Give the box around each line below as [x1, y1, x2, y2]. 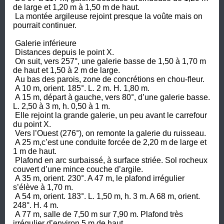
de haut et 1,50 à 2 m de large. [13, 65, 122, 74]
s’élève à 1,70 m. [13, 182, 73, 191]
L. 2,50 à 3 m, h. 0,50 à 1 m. [13, 101, 112, 110]
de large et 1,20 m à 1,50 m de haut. [13, 2, 139, 11]
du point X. [13, 119, 53, 128]
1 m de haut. [13, 146, 58, 155]
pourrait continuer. [13, 20, 76, 29]
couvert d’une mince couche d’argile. [13, 164, 143, 173]
